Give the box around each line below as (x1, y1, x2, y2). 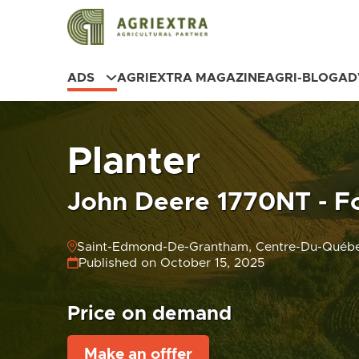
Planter (67, 142, 200, 181)
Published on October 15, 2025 (78, 256, 264, 270)
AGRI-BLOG (264, 71, 338, 85)
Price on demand (67, 305, 232, 325)
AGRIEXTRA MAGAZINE (116, 71, 265, 85)
